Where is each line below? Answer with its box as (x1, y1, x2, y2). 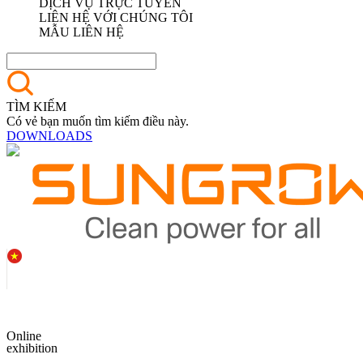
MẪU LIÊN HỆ (39, 25, 124, 39)
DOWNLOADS (6, 129, 92, 143)
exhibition (6, 341, 58, 355)
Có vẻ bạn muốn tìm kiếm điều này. (6, 114, 189, 128)
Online (6, 329, 41, 343)
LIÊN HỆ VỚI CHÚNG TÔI (39, 11, 193, 24)
